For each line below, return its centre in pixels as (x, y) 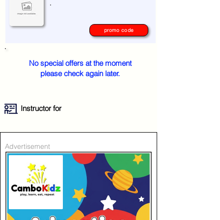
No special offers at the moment (80, 63)
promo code (119, 30)
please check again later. (80, 73)
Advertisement (27, 146)
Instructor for (41, 108)
